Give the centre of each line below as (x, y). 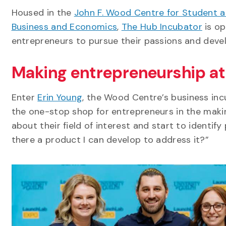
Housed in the (43, 13)
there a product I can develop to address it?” (110, 140)
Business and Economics (64, 27)
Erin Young (60, 97)
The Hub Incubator (162, 27)
